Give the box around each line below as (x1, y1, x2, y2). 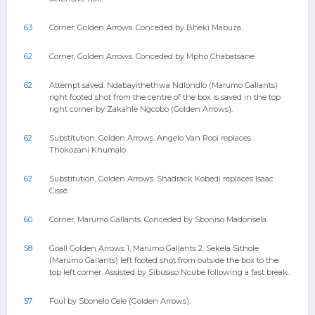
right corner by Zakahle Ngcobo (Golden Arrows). (49, 104, 233, 114)
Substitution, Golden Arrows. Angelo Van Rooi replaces (49, 133, 251, 143)
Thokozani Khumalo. (49, 145, 127, 155)
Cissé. (49, 186, 69, 195)
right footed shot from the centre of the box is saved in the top (49, 92, 281, 102)
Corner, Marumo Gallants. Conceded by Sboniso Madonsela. (49, 214, 268, 224)
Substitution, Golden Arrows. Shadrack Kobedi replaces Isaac (49, 174, 274, 184)
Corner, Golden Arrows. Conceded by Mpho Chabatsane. (49, 51, 256, 61)
